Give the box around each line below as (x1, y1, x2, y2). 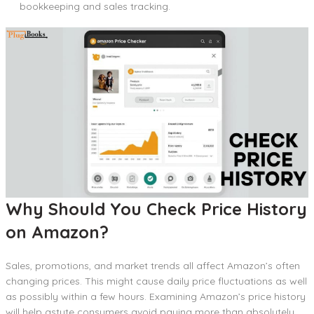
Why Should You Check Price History (6, 198, 307, 219)
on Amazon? (6, 221, 109, 243)
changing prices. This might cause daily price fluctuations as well (6, 274, 307, 287)
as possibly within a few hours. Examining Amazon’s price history (6, 289, 306, 303)
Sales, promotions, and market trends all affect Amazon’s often (6, 259, 300, 272)
